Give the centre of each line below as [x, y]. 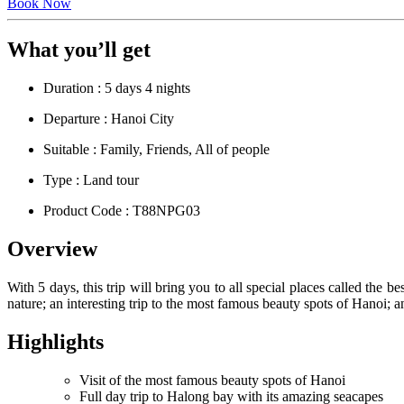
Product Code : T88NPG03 [122, 211]
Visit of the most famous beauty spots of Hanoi [212, 380]
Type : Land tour [91, 180]
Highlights [55, 342]
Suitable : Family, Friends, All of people [156, 150]
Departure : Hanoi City [109, 119]
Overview [52, 249]
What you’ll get [79, 50]
